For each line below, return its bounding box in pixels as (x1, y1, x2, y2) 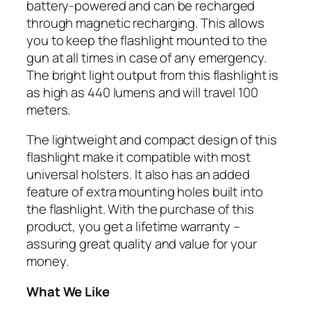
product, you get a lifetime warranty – (26, 217, 241, 235)
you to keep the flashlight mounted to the (26, 31, 267, 49)
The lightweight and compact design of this (26, 131, 277, 149)
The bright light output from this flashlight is (26, 65, 279, 84)
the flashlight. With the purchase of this (26, 200, 254, 218)
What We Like (26, 282, 110, 301)
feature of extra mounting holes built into (26, 183, 263, 201)
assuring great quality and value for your (26, 235, 257, 253)
